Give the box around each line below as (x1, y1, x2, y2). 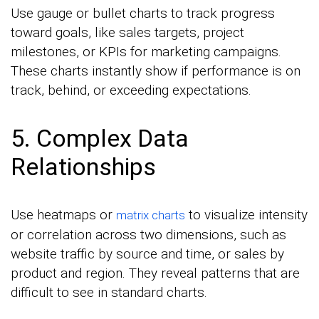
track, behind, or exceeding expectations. (11, 81, 251, 98)
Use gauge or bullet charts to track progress (11, 4, 275, 21)
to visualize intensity (185, 206, 308, 223)
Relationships (11, 152, 156, 181)
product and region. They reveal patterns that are (11, 264, 300, 281)
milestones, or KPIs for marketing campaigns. (11, 43, 281, 60)
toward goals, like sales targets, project (11, 23, 244, 41)
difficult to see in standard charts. (11, 283, 207, 300)
